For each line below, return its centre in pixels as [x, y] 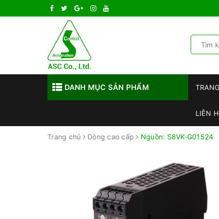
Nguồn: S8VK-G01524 [177, 136]
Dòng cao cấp [111, 136]
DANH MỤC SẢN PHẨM [106, 87]
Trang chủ [64, 136]
